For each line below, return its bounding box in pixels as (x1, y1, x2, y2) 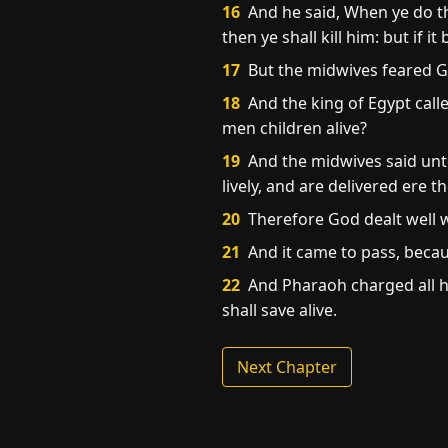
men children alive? (222, 117, 367, 139)
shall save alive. (222, 299, 337, 321)
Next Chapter (237, 356, 337, 378)
